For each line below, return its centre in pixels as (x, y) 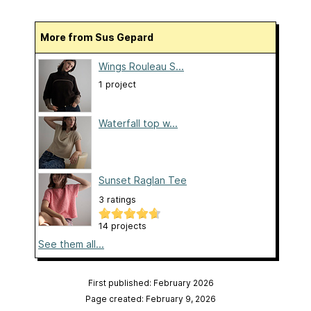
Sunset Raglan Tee (143, 180)
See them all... (71, 244)
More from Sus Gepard (101, 37)
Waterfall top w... (138, 124)
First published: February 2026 (151, 283)
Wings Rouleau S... (141, 67)
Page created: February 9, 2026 (151, 299)
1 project (117, 85)
